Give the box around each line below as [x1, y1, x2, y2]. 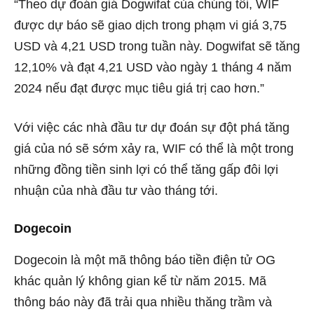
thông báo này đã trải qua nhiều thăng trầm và [14, 295, 272, 310]
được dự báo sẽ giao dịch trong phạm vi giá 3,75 [14, 18, 287, 33]
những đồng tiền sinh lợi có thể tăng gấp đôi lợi [14, 163, 278, 177]
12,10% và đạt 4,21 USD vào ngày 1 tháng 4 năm [14, 60, 292, 75]
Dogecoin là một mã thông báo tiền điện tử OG [14, 253, 275, 268]
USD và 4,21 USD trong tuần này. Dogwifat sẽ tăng [14, 39, 300, 54]
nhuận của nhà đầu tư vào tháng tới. [14, 184, 221, 198]
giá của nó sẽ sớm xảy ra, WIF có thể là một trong [14, 142, 294, 156]
